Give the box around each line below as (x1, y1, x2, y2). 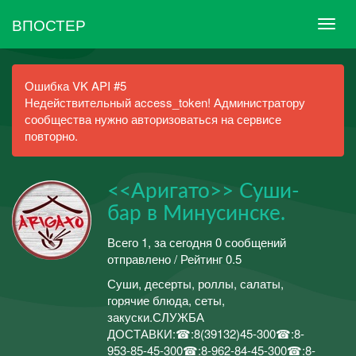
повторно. (25, 127, 78, 144)
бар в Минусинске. (107, 203, 285, 224)
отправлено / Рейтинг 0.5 (107, 250, 242, 267)
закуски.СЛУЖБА (107, 308, 204, 325)
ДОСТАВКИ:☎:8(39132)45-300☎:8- (107, 325, 304, 342)
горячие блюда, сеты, (107, 292, 225, 308)
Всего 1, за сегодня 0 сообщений (107, 233, 286, 250)
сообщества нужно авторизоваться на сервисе (25, 110, 281, 127)
